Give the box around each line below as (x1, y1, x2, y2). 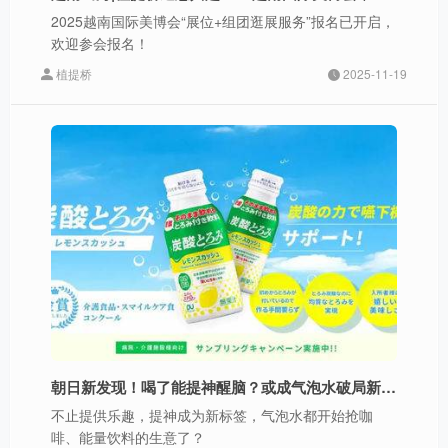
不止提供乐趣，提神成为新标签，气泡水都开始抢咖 (51, 404, 373, 425)
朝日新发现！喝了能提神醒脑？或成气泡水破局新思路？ (381, 375, 396, 398)
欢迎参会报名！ (51, 33, 149, 54)
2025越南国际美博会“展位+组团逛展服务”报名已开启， (51, 11, 395, 32)
